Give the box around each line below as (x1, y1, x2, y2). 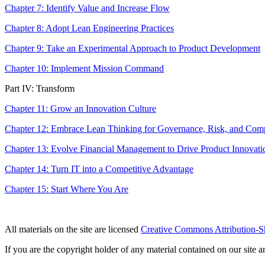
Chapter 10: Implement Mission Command (5, 63, 164, 73)
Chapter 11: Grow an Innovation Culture (5, 103, 156, 114)
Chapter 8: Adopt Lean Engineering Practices (5, 22, 174, 33)
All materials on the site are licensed (5, 224, 141, 234)
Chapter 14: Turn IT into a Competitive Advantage (5, 163, 193, 174)
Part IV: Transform (5, 83, 75, 93)
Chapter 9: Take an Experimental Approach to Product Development (5, 43, 260, 53)
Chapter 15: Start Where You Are (5, 183, 128, 194)
